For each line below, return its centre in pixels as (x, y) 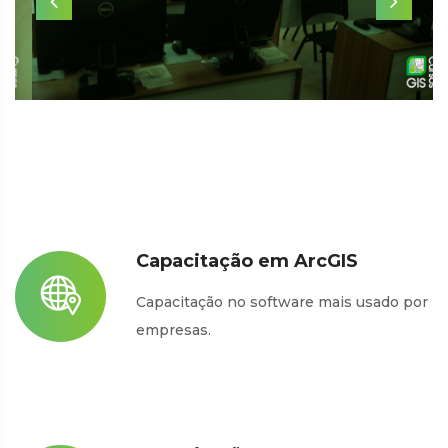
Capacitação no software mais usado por (282, 301)
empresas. (173, 329)
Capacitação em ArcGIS (247, 260)
